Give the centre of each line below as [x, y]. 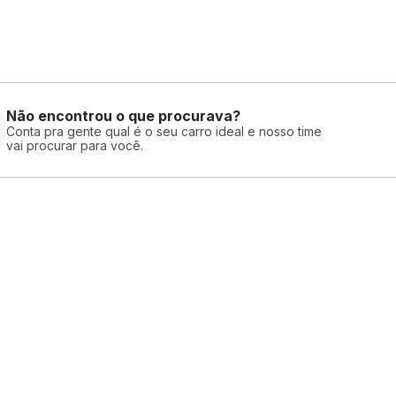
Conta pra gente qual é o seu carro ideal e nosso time [164, 131]
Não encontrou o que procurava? [123, 115]
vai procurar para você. [75, 145]
